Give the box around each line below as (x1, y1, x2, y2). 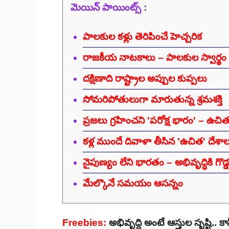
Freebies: (62, 217, 106, 228)
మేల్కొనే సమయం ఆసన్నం (82, 177, 183, 189)
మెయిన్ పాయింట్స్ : (71, 2, 147, 13)
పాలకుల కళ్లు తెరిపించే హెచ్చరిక (82, 31, 202, 42)
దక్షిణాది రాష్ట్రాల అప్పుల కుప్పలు (82, 73, 207, 84)
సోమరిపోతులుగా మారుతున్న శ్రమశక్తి (82, 94, 222, 105)
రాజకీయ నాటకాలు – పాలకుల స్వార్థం (82, 52, 226, 63)
